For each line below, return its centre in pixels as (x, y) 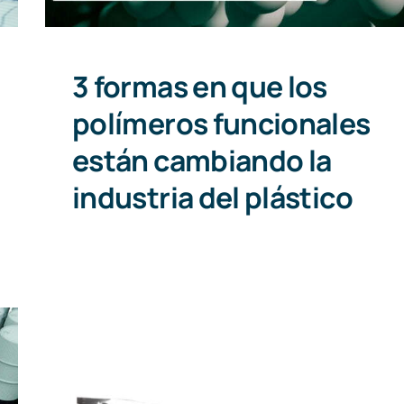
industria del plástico (212, 197)
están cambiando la (202, 161)
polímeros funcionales (221, 124)
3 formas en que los (199, 87)
